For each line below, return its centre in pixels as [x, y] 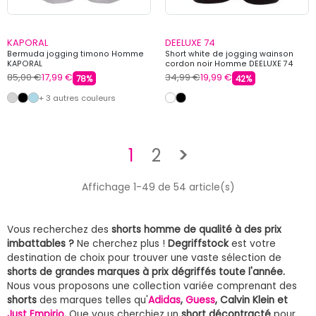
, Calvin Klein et [251, 300]
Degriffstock [198, 243]
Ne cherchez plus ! [121, 243]
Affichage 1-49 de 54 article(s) [158, 187]
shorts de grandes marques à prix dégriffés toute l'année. [146, 272]
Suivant [218, 154]
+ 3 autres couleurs [77, 98]
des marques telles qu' [92, 300]
